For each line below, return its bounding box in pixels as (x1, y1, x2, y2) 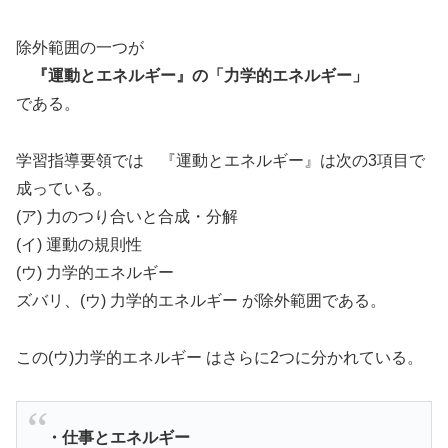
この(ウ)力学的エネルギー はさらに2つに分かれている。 (16, 348, 423, 366)
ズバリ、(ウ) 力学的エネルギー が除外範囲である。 (16, 292, 386, 310)
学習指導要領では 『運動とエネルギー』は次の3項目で (16, 152, 425, 170)
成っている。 (16, 180, 112, 198)
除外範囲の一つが (16, 39, 144, 57)
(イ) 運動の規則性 (16, 236, 142, 254)
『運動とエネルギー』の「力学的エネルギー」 (16, 67, 368, 85)
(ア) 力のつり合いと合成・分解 (16, 208, 238, 226)
